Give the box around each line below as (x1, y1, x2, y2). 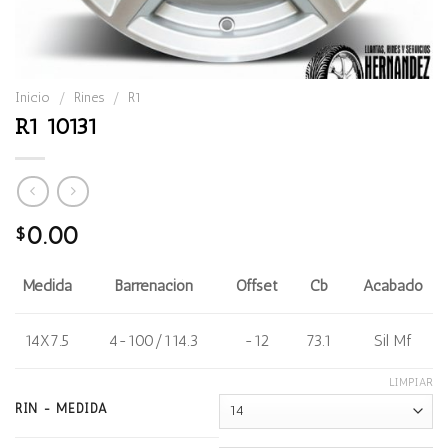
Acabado (362, 275, 423, 295)
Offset (235, 275, 278, 295)
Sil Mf (374, 330, 412, 350)
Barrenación (114, 275, 193, 295)
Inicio (15, 89, 50, 106)
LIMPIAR (389, 375, 433, 389)
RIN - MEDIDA (15, 400, 108, 416)
